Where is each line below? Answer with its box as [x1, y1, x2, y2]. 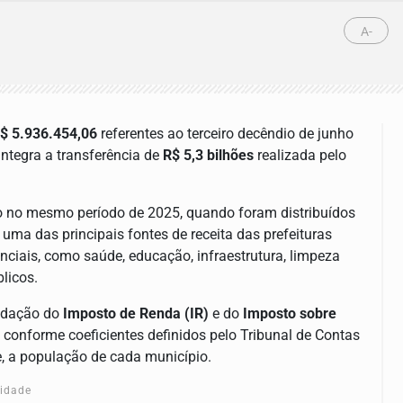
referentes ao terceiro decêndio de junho [97, 125, 354, 143]
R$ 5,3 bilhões [163, 147, 254, 165]
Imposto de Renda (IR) [63, 305, 209, 323]
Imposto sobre [243, 305, 336, 323]
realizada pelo [254, 147, 346, 165]
